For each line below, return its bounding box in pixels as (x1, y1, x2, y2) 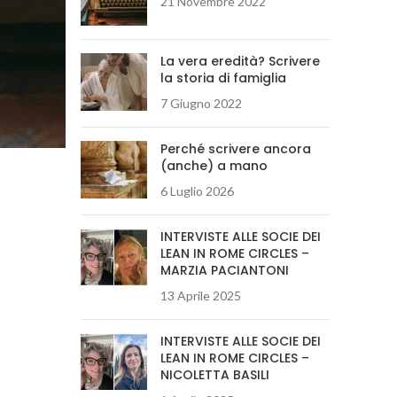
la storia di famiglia (160, 69, 286, 87)
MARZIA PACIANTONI (160, 261, 289, 279)
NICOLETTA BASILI (160, 366, 269, 384)
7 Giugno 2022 (160, 96, 242, 111)
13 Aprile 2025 (160, 288, 241, 303)
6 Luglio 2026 (160, 183, 234, 198)
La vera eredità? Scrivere (160, 52, 320, 70)
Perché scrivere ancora (160, 140, 311, 158)
